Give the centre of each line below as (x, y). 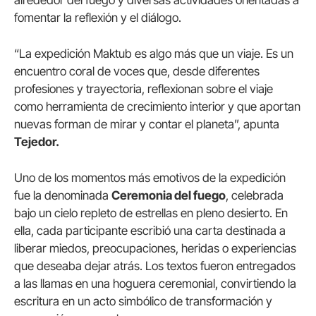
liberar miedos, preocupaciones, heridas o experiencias (155, 248)
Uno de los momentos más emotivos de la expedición (150, 177)
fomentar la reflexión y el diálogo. (98, 17)
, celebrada (255, 195)
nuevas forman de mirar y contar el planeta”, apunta (147, 124)
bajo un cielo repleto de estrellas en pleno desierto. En (151, 213)
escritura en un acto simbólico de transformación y (143, 301)
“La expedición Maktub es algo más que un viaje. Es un (154, 53)
